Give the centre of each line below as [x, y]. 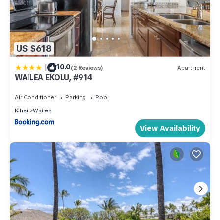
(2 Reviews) [87, 68]
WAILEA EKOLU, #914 [54, 78]
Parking [76, 97]
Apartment [191, 68]
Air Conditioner [35, 97]
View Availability [170, 128]
